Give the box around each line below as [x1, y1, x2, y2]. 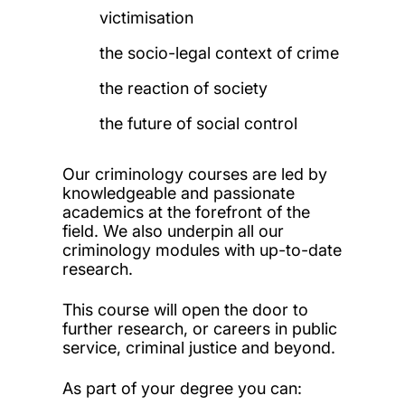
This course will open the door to [61, 299, 308, 319]
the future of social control [99, 113, 298, 133]
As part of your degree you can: [61, 378, 302, 398]
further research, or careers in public [61, 318, 337, 338]
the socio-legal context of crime [99, 42, 340, 62]
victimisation [99, 7, 194, 27]
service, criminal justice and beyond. [61, 337, 335, 357]
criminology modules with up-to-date [61, 240, 342, 259]
